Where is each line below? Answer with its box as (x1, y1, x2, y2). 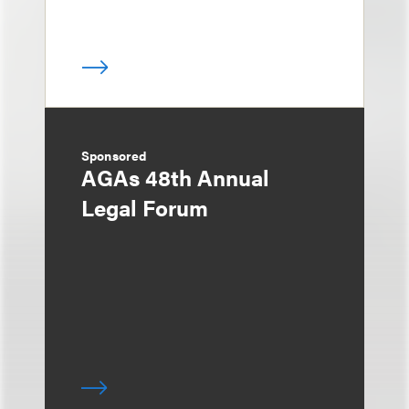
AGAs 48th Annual (81, 162, 269, 193)
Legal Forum (81, 192, 208, 223)
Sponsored (81, 146, 147, 164)
